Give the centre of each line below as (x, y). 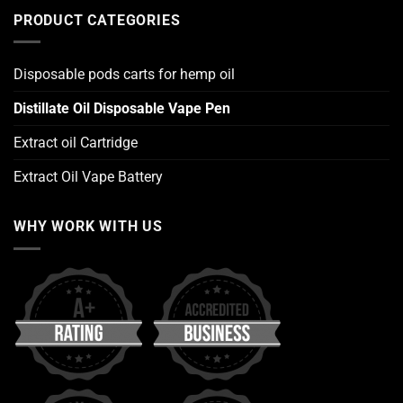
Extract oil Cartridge (76, 143)
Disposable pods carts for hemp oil (124, 75)
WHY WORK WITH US (88, 227)
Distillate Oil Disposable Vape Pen (122, 109)
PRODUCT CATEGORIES (97, 20)
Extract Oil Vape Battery (88, 177)
